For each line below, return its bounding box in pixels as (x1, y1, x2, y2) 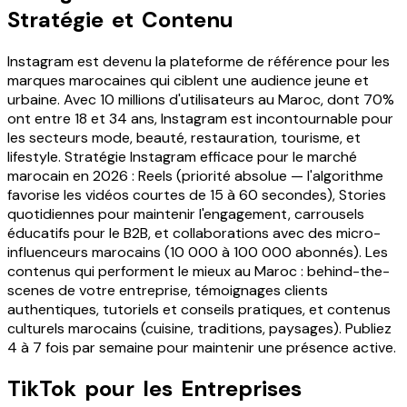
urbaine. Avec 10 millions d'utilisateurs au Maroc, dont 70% (7, 89, 394, 109)
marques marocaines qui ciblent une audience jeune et (7, 70, 369, 90)
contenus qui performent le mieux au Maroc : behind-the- (7, 261, 390, 281)
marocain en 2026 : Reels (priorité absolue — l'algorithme (7, 165, 383, 185)
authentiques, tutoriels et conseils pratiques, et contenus (7, 299, 391, 319)
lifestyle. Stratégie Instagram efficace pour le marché (7, 146, 357, 166)
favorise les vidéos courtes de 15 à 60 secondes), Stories (7, 184, 386, 204)
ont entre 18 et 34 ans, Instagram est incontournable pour (7, 108, 393, 128)
